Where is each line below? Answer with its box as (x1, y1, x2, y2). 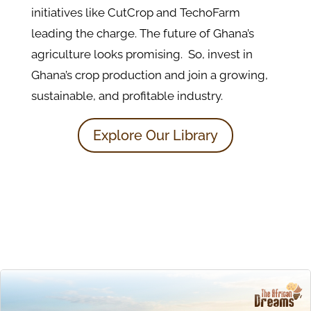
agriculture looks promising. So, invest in (31, 47, 253, 61)
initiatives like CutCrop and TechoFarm (31, 5, 240, 19)
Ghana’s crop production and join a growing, (31, 67, 268, 82)
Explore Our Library (93, 126, 218, 144)
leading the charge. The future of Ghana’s (31, 26, 254, 40)
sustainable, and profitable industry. (31, 88, 223, 103)
